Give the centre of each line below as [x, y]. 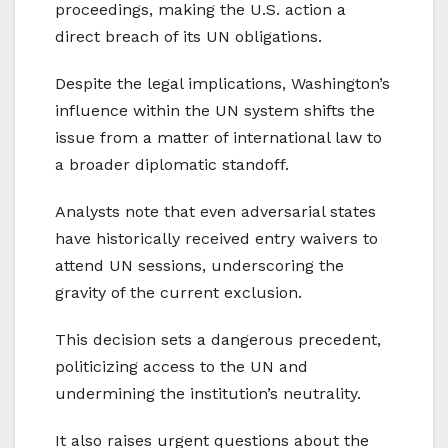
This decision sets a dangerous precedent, [218, 339]
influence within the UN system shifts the [215, 110]
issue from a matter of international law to [218, 137]
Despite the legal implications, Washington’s [222, 83]
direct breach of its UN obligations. [188, 36]
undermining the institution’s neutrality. [208, 393]
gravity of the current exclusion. [178, 292]
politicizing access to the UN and [181, 366]
